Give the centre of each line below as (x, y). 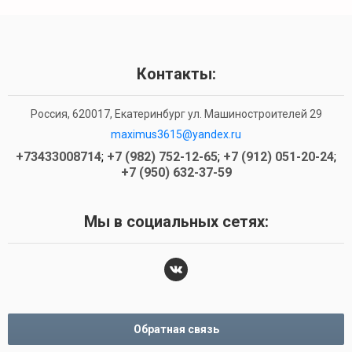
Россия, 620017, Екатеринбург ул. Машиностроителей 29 (176, 114)
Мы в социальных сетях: (176, 222)
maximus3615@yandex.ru (176, 134)
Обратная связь (176, 329)
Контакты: (176, 74)
